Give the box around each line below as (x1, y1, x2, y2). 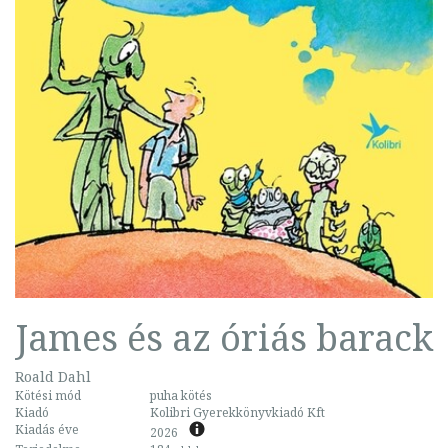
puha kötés (150, 386, 212, 404)
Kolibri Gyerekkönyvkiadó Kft (150, 403, 325, 421)
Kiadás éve (15, 420, 79, 438)
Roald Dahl (15, 366, 91, 386)
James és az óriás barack (15, 312, 433, 362)
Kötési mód (15, 386, 81, 404)
